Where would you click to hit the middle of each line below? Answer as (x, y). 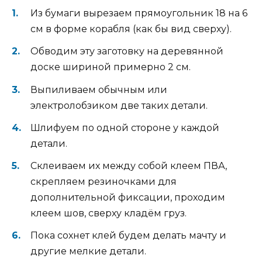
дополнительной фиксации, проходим (128, 198)
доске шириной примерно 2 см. (111, 67)
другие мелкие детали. (88, 251)
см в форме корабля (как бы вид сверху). (131, 29)
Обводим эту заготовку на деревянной (127, 51)
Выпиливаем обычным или (99, 89)
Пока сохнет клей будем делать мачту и (128, 236)
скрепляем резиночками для (104, 182)
